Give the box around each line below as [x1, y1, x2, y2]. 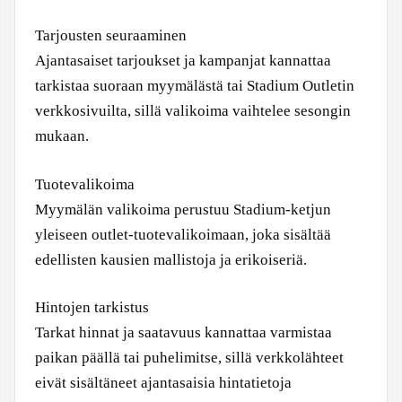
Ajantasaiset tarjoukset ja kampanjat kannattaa [35, 52, 331, 69]
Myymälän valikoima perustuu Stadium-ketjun [35, 200, 331, 218]
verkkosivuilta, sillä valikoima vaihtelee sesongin [35, 102, 351, 119]
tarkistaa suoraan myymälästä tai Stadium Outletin [35, 77, 354, 94]
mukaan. [35, 127, 89, 144]
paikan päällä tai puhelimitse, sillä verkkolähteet [35, 349, 344, 366]
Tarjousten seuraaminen [35, 27, 187, 44]
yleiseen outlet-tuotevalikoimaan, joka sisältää [35, 225, 331, 243]
